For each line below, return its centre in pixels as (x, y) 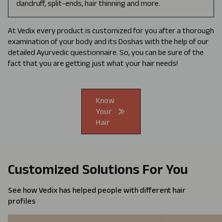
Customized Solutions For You (98, 169)
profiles (22, 201)
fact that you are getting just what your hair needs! (93, 63)
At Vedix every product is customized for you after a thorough (111, 30)
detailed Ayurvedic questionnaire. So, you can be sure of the (106, 52)
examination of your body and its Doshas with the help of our (108, 41)
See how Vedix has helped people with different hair (97, 190)
